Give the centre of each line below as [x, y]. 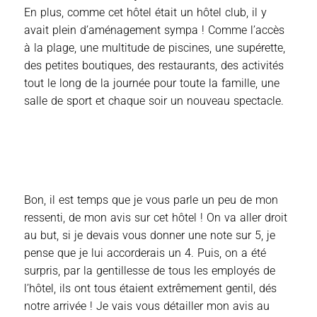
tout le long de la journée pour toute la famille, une [152, 83]
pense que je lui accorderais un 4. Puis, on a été [145, 253]
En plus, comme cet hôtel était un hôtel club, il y [145, 13]
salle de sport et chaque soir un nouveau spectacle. [154, 101]
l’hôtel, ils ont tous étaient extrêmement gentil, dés [150, 289]
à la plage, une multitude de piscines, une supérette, [155, 48]
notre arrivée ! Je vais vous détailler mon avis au [147, 306]
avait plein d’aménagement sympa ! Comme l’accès [154, 30]
